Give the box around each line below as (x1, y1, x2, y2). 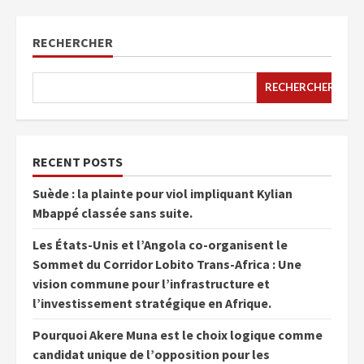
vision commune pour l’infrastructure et (32, 275, 270, 292)
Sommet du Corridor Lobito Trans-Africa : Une (32, 255, 301, 272)
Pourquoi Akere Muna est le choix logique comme (32, 326, 323, 343)
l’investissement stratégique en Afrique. (32, 294, 271, 311)
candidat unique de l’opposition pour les (32, 345, 270, 362)
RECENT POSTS (32, 153, 123, 170)
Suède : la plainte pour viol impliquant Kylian (32, 184, 292, 201)
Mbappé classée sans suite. (32, 204, 193, 221)
